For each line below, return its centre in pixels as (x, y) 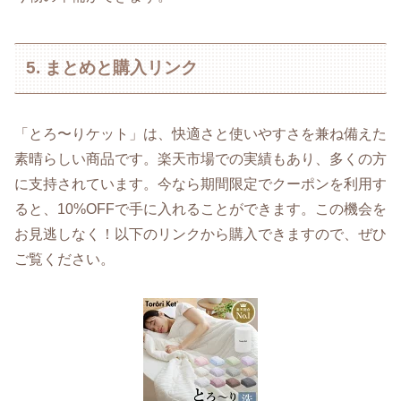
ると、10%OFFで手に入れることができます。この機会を (200, 209)
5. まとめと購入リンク (112, 68)
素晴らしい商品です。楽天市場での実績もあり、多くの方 (200, 158)
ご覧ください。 (64, 259)
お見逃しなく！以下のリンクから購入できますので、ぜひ (200, 234)
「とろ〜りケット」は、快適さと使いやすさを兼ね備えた (200, 133)
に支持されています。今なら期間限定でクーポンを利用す (200, 183)
